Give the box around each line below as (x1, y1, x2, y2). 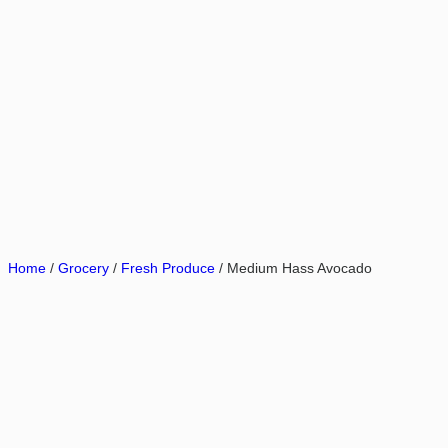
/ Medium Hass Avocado (215, 260, 372, 276)
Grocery (58, 260, 109, 276)
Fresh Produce (121, 260, 215, 276)
